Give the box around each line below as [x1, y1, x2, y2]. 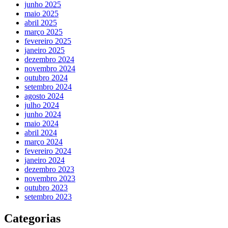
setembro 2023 [24, 192, 72, 201]
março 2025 [24, 27, 63, 36]
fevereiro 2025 [24, 36, 71, 45]
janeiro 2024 [24, 155, 65, 164]
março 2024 [24, 137, 63, 146]
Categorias [4, 211, 61, 225]
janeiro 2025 [24, 45, 65, 54]
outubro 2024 [24, 73, 68, 82]
